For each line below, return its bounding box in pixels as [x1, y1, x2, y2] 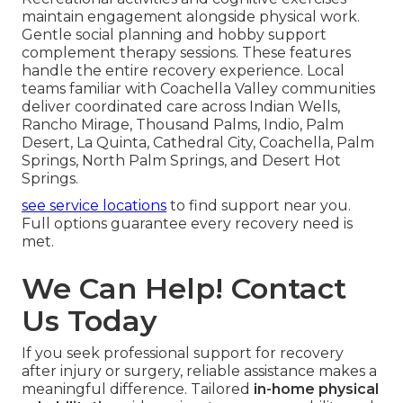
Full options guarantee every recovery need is [22, 214, 353, 232]
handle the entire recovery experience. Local [22, 61, 345, 79]
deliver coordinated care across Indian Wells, [22, 97, 340, 115]
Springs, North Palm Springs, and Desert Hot [22, 151, 341, 169]
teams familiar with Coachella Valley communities [22, 79, 375, 97]
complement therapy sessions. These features [22, 43, 351, 61]
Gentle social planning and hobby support [22, 25, 327, 43]
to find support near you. [166, 196, 351, 214]
